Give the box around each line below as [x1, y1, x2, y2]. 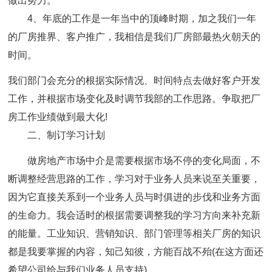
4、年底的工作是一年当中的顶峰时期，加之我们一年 [27, 13, 257, 24]
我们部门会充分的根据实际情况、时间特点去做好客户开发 [8, 75, 261, 86]
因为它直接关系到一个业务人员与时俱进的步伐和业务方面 [8, 192, 261, 202]
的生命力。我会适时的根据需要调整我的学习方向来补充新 [8, 210, 261, 220]
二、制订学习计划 [27, 130, 106, 140]
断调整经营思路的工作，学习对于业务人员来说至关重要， [8, 174, 261, 184]
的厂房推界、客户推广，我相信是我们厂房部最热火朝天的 [8, 32, 261, 42]
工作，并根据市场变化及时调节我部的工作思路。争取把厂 [8, 93, 261, 104]
